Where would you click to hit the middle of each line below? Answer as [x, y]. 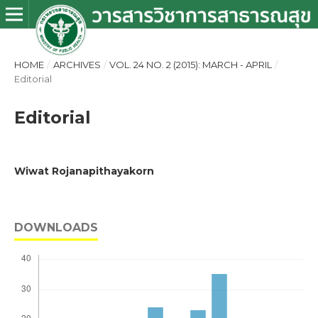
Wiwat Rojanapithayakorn [84, 171]
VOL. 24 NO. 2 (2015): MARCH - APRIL [191, 65]
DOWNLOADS [56, 227]
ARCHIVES [77, 65]
